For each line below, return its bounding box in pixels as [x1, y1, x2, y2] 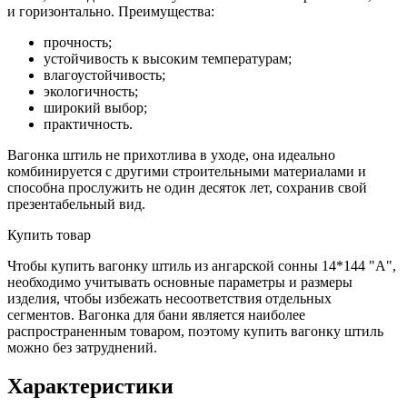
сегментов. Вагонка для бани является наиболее [7, 306, 305, 323]
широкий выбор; [44, 99, 147, 115]
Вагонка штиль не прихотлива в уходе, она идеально [7, 146, 335, 163]
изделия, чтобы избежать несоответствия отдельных [7, 290, 332, 306]
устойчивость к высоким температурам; [44, 50, 292, 66]
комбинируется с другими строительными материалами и [7, 163, 366, 179]
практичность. [44, 115, 133, 132]
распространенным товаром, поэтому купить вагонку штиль [7, 323, 383, 339]
